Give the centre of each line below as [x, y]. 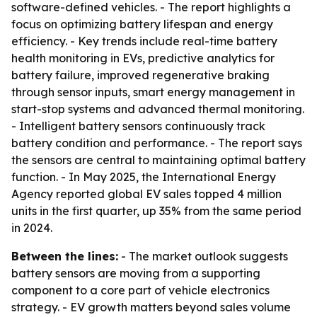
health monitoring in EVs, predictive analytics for [143, 58]
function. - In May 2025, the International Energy [144, 177]
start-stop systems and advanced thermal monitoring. [158, 109]
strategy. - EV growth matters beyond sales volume [151, 307]
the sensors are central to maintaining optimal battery [158, 160]
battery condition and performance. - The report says [157, 143]
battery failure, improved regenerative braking [140, 75]
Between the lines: [65, 256]
